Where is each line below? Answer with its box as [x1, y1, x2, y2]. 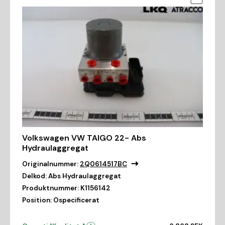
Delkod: [22, 172, 47, 181]
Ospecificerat [53, 196, 99, 205]
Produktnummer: [22, 184, 79, 193]
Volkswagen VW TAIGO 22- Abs [22, 133, 146, 144]
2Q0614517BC [80, 160, 127, 169]
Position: [22, 196, 52, 205]
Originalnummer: [22, 160, 78, 169]
